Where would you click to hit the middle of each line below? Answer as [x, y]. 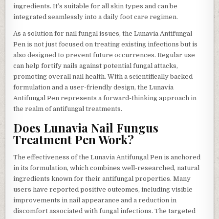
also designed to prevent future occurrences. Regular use [104, 55]
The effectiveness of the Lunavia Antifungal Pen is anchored [107, 157]
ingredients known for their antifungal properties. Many [102, 179]
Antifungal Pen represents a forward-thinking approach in [105, 98]
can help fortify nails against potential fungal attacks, [96, 66]
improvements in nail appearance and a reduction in [95, 200]
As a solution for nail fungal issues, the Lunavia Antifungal [103, 34]
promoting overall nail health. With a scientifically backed [103, 77]
